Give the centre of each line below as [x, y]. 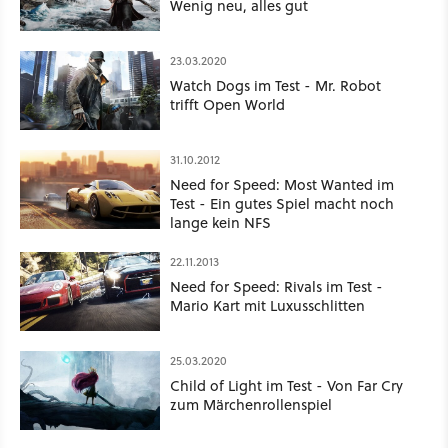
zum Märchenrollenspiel [251, 405]
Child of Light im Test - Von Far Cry [286, 386]
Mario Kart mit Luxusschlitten [267, 306]
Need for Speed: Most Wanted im [282, 185]
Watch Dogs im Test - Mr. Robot [275, 86]
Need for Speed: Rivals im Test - [276, 287]
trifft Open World [227, 105]
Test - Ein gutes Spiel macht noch [282, 204]
